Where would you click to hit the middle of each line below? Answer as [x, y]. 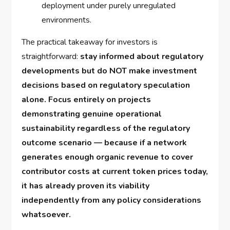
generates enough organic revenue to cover [108, 157]
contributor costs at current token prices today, [115, 172]
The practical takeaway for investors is [90, 42]
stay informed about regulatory [142, 57]
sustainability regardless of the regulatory [106, 129]
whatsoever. [46, 215]
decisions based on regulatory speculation [106, 85]
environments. [67, 20]
